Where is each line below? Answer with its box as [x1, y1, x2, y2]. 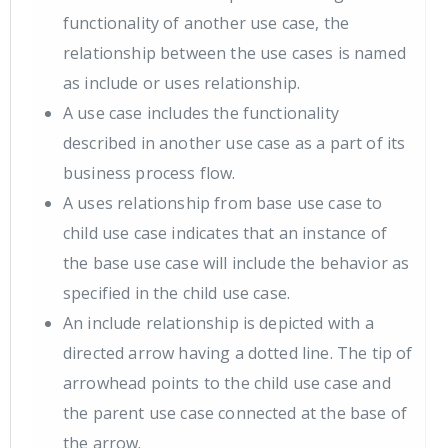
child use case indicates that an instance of [63, 222, 388, 245]
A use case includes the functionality [63, 102, 339, 125]
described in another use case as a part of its [63, 132, 406, 155]
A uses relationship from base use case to [63, 192, 383, 215]
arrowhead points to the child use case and [63, 372, 391, 395]
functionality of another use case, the [63, 12, 350, 35]
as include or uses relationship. [63, 72, 301, 95]
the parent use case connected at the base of [63, 402, 408, 425]
